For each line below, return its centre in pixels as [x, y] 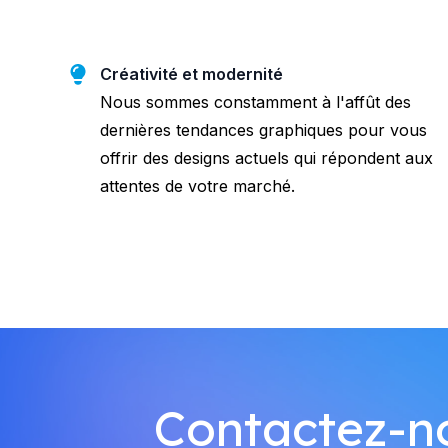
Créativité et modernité [191, 73]
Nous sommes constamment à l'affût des [255, 101]
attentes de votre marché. [197, 185]
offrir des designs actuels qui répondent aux [266, 157]
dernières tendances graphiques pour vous [263, 129]
